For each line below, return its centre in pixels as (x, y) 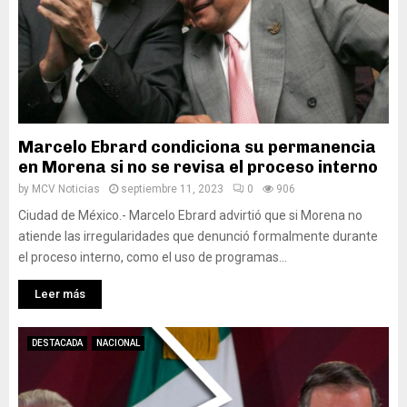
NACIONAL (118, 343)
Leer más (60, 294)
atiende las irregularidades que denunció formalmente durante (198, 236)
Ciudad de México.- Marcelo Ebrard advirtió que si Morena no (190, 215)
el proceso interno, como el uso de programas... (153, 257)
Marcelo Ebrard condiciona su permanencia (197, 147)
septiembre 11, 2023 (172, 189)
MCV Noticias (66, 189)
